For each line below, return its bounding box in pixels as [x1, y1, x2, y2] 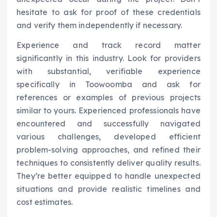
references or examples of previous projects [16, 93, 201, 103]
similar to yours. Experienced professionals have [16, 106, 201, 116]
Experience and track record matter [16, 40, 201, 50]
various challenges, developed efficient [16, 132, 201, 142]
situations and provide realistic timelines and [16, 184, 201, 194]
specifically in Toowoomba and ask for [16, 79, 201, 90]
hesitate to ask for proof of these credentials [16, 7, 201, 17]
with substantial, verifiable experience [16, 66, 201, 77]
